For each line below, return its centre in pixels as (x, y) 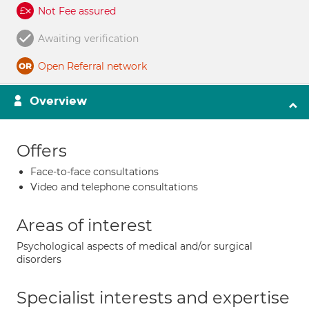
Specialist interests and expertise (153, 298)
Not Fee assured (77, 11)
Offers (42, 151)
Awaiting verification (88, 39)
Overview (58, 101)
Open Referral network (92, 66)
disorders (39, 259)
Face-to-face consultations (94, 172)
